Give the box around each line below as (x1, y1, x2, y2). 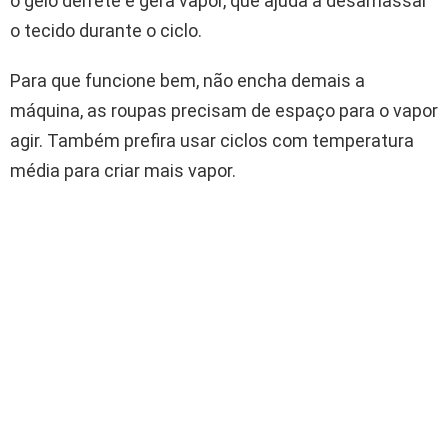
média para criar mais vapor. (10, 159, 236, 181)
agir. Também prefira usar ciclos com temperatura (10, 129, 414, 151)
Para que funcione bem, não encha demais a (10, 69, 365, 91)
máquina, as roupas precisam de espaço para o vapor (10, 99, 438, 121)
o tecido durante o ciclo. (10, 19, 202, 41)
